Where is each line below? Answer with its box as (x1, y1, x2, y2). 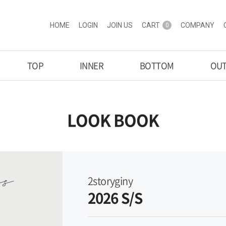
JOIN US (107, 21, 133, 29)
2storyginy (88, 174, 133, 188)
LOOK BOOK (67, 108, 159, 132)
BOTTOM (139, 59, 174, 72)
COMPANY (181, 21, 214, 29)
